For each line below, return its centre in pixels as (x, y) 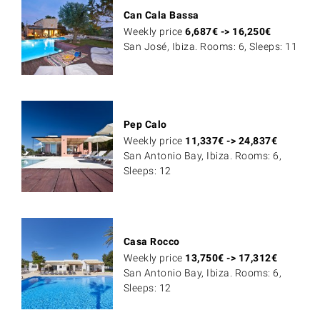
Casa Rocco (151, 241)
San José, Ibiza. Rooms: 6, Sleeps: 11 (210, 46)
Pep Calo (145, 124)
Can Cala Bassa (161, 15)
